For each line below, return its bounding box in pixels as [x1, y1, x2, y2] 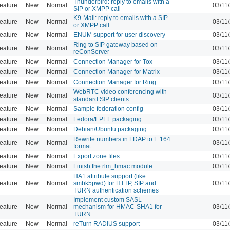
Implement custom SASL [73, 196, 142, 203]
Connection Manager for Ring [73, 78, 156, 86]
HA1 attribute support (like [73, 172, 146, 180]
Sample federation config [73, 105, 143, 112]
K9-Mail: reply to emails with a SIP [73, 14, 168, 22]
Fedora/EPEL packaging [73, 115, 142, 123]
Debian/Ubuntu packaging [73, 125, 147, 133]
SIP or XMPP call [73, 5, 121, 12]
